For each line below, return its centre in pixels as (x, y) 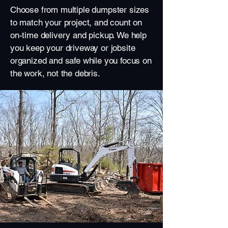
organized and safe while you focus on (81, 61)
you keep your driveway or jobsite (73, 48)
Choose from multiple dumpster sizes (80, 10)
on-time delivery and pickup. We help (78, 35)
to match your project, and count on (76, 22)
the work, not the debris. (55, 73)
